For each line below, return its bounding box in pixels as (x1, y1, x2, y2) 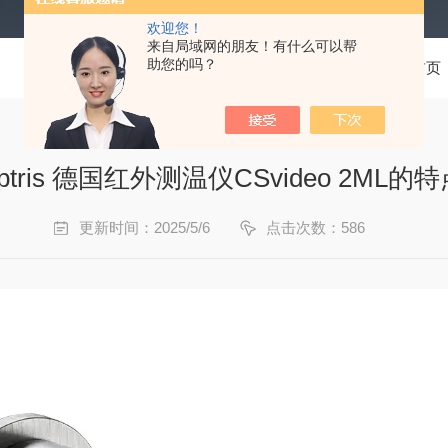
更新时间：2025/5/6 (79, 219, 210, 236)
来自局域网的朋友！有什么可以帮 (147, 38, 357, 54)
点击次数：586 (266, 219, 365, 236)
